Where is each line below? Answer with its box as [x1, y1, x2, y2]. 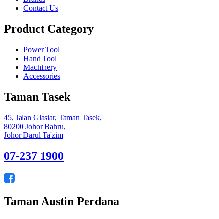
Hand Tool [23, 54, 57, 63]
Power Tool [23, 45, 60, 54]
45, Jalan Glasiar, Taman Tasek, [4, 113, 102, 122]
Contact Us [23, 4, 58, 13]
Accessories [23, 71, 60, 80]
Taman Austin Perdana [4, 195, 119, 208]
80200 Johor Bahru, [4, 122, 66, 131]
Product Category [4, 22, 94, 36]
